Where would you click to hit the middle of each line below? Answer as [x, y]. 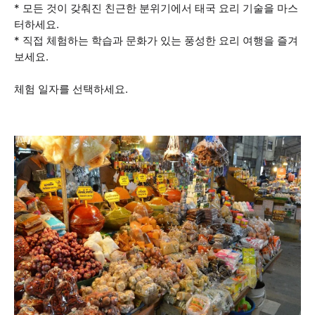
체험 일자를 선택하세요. [71, 89]
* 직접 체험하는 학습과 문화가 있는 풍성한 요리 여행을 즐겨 [156, 40]
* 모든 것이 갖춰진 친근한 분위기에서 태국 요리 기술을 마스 [156, 8]
